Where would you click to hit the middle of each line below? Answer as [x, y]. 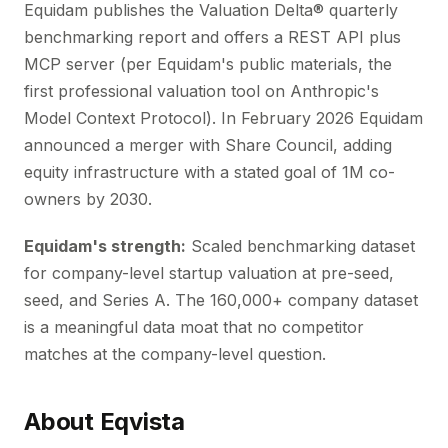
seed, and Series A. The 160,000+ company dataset [221, 300]
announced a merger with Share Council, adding [208, 145]
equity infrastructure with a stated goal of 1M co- [209, 172]
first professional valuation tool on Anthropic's [201, 91]
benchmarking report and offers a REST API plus [212, 37]
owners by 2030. [88, 199]
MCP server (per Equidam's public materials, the [208, 64]
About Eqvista [104, 421]
